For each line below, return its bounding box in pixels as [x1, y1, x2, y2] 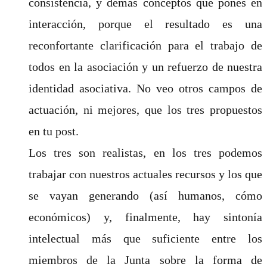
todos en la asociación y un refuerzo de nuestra [29, 60, 262, 73]
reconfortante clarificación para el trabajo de [29, 38, 262, 52]
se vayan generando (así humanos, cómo [29, 188, 262, 202]
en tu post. [29, 124, 79, 138]
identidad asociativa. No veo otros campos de [29, 81, 262, 95]
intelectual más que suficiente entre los [29, 231, 262, 245]
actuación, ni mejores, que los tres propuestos [29, 103, 262, 116]
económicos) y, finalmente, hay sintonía [29, 210, 262, 223]
